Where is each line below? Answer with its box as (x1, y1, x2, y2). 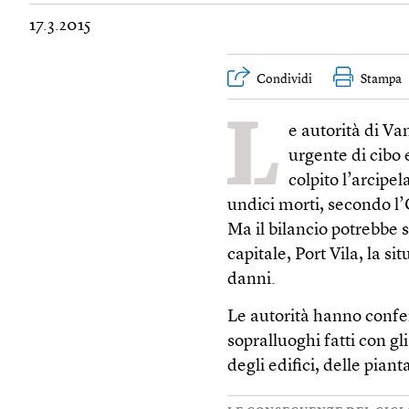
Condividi (257, 73, 313, 86)
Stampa (361, 73, 403, 86)
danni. (227, 271, 277, 288)
